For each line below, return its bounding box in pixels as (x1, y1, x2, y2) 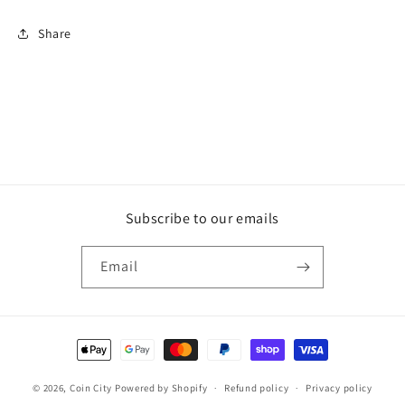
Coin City (69, 381, 113, 394)
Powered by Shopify (114, 381, 208, 394)
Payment (71, 333, 125, 351)
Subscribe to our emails (126, 209, 279, 229)
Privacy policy (305, 381, 372, 395)
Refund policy (224, 381, 289, 395)
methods (71, 357, 125, 375)
